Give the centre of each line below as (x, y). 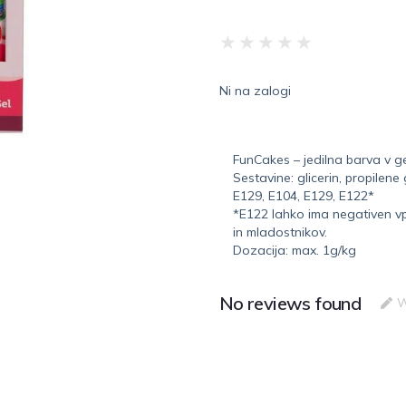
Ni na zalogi (255, 90)
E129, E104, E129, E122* (303, 195)
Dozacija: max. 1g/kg (294, 250)
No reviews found (290, 303)
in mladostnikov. (280, 232)
